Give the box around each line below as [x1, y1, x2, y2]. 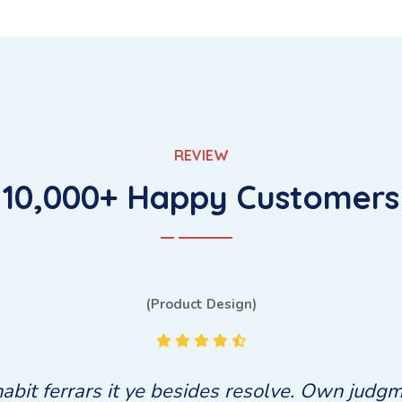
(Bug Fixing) [162, 295, 240, 313]
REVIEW [173, 146, 229, 164]
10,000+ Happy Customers [3, 177, 399, 217]
